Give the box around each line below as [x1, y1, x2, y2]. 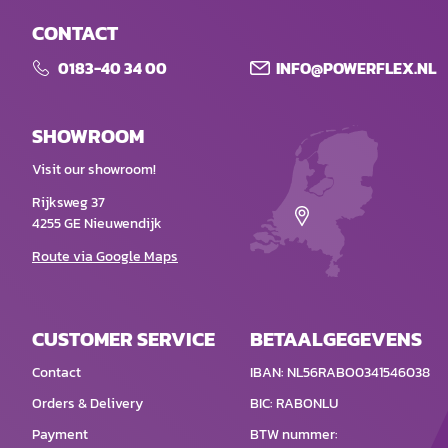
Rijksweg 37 [32, 192, 105, 214]
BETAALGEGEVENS [249, 324, 422, 355]
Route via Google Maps [32, 246, 178, 268]
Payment [32, 424, 88, 446]
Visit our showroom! [32, 159, 156, 181]
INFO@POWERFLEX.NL [275, 56, 436, 81]
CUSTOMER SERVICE [32, 324, 215, 355]
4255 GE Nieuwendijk [32, 213, 162, 235]
